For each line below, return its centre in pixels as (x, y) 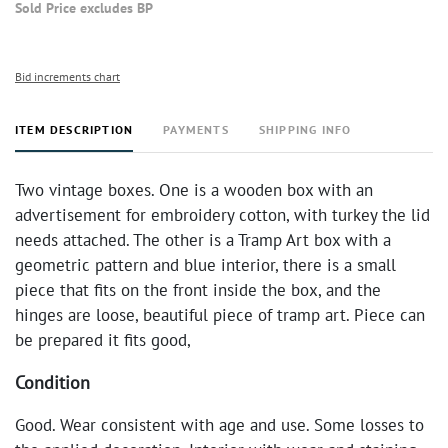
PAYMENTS (196, 129)
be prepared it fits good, (103, 340)
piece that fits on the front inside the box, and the (198, 290)
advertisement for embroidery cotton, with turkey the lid (222, 215)
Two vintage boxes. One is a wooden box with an (194, 190)
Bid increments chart (67, 76)
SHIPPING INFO (305, 129)
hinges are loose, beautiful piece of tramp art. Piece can (220, 315)
